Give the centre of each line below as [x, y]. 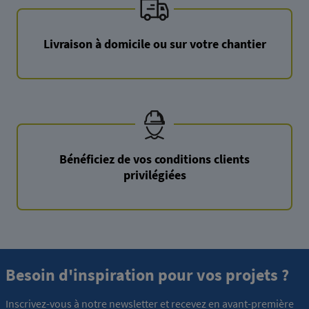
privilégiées [154, 175]
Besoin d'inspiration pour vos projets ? [147, 275]
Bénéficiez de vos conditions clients [154, 159]
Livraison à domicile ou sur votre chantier [154, 43]
